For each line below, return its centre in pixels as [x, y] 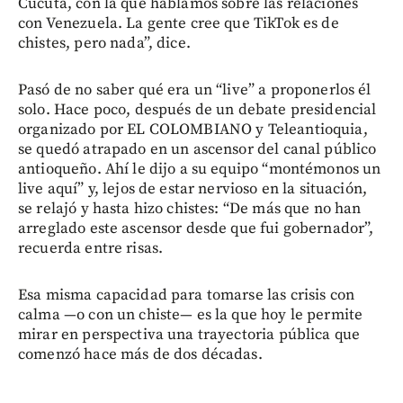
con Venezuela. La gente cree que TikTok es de [179, 23]
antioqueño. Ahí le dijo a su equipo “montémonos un [200, 169]
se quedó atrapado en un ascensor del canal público [197, 149]
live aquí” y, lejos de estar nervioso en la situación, [193, 188]
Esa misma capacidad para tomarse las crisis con [187, 295]
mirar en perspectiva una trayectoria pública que [189, 334]
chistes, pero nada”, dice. [104, 43]
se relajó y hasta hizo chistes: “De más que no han [190, 208]
